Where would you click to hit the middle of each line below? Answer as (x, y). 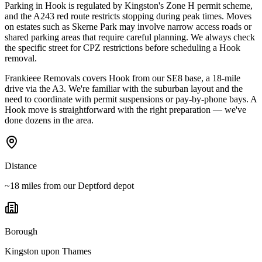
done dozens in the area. (49, 120)
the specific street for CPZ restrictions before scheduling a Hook (123, 47)
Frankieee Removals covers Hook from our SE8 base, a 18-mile (123, 78)
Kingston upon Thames (48, 251)
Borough (21, 231)
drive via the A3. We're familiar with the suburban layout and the (124, 88)
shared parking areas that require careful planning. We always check (130, 37)
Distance (21, 166)
